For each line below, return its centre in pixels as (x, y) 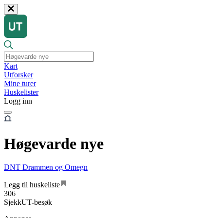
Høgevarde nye (54, 143)
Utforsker (18, 75)
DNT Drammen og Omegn (46, 167)
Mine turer (20, 84)
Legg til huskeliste (32, 185)
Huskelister (21, 92)
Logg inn (18, 101)
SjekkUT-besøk (28, 202)
